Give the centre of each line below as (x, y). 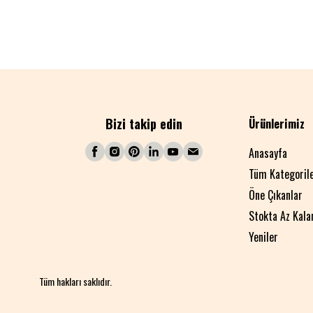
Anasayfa (268, 153)
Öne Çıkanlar (276, 195)
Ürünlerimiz (277, 124)
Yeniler (263, 237)
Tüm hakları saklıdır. (75, 281)
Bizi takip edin (144, 124)
